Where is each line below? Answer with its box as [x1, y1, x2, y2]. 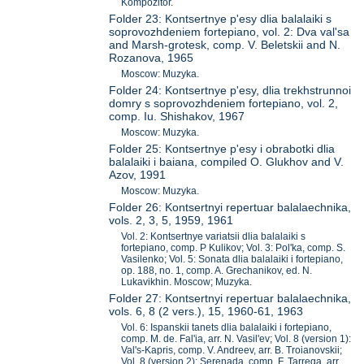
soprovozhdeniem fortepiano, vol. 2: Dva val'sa [109, 25, 350, 39]
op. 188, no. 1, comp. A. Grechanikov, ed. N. [121, 265, 313, 277]
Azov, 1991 [109, 168, 167, 182]
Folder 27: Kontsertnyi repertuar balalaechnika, [109, 292, 352, 305]
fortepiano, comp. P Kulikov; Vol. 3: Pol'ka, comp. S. [121, 242, 346, 254]
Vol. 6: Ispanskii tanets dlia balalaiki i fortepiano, [121, 322, 332, 334]
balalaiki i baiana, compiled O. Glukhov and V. [109, 155, 344, 169]
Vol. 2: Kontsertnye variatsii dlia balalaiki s [121, 231, 306, 243]
